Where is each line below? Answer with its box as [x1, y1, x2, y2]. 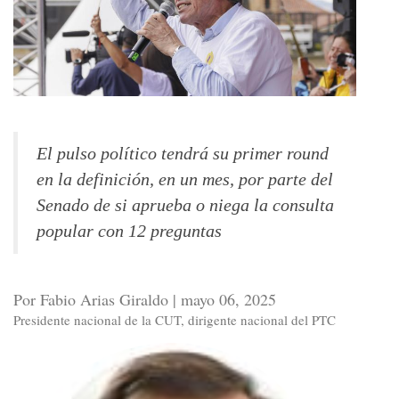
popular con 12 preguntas [37, 222, 222, 241]
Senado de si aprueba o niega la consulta [37, 196, 334, 216]
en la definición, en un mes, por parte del [37, 170, 333, 190]
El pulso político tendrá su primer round [37, 144, 329, 164]
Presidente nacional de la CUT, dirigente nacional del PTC [13, 310, 336, 329]
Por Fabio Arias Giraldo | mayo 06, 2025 [13, 288, 276, 310]
